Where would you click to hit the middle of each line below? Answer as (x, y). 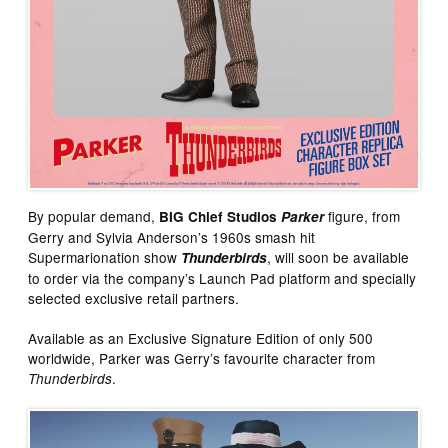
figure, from (362, 215)
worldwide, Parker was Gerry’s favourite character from (202, 357)
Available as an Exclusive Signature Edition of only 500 (201, 337)
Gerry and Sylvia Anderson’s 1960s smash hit (172, 236)
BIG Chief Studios (218, 216)
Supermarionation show (105, 256)
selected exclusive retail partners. (134, 297)
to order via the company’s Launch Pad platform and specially (222, 277)
